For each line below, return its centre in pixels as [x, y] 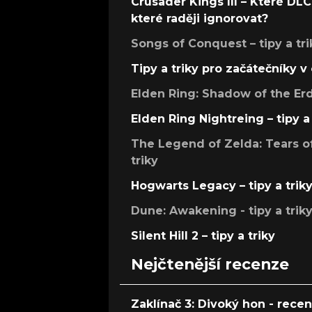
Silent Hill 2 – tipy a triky [203, 236]
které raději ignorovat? [200, 19]
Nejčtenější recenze [210, 264]
